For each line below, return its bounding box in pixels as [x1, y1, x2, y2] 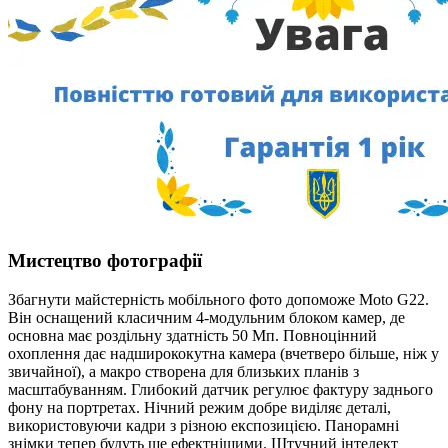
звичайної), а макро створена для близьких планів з [8, 362, 359, 380]
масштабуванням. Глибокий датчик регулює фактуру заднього [8, 380, 433, 398]
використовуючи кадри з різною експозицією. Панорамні [8, 416, 399, 434]
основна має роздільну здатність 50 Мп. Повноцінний [8, 326, 377, 344]
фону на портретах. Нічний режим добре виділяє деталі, [8, 398, 391, 416]
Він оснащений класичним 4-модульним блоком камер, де [8, 308, 405, 326]
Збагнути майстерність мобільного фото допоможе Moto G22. [8, 290, 429, 308]
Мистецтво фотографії [8, 249, 202, 271]
